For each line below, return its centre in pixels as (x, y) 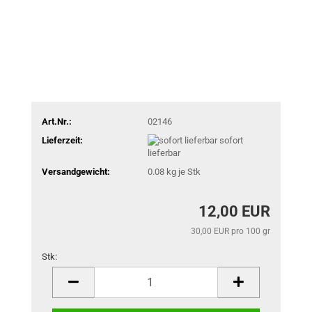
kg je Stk (182, 172)
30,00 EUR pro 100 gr (231, 231)
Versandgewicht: (76, 172)
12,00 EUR (234, 211)
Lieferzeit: (62, 140)
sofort (231, 140)
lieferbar (164, 153)
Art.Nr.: (57, 121)
